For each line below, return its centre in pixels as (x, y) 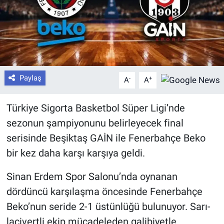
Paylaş (30, 78)
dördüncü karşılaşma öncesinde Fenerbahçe (104, 192)
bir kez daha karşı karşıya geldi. (75, 153)
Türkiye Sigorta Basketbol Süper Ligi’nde (95, 108)
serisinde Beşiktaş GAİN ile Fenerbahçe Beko (106, 138)
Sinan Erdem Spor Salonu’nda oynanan (92, 177)
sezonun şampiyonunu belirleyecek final (95, 123)
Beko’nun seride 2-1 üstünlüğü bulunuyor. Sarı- (108, 207)
